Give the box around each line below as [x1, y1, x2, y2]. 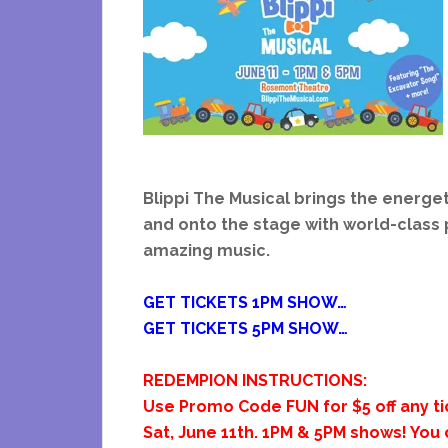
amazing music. [143, 240, 270, 260]
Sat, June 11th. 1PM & [143, 422, 314, 442]
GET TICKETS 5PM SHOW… [143, 318, 348, 338]
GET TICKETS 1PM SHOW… [143, 292, 347, 312]
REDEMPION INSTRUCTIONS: [143, 370, 367, 390]
